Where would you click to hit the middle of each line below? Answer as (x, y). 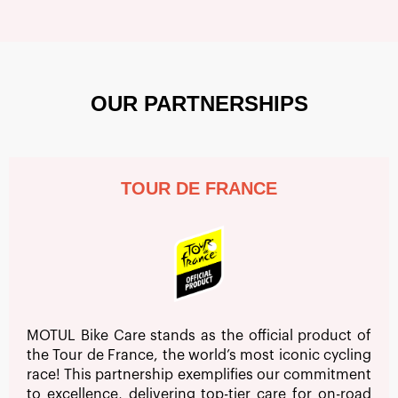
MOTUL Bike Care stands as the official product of (199, 336)
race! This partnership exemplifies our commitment (199, 375)
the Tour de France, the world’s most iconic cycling (199, 356)
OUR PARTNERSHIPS (199, 104)
